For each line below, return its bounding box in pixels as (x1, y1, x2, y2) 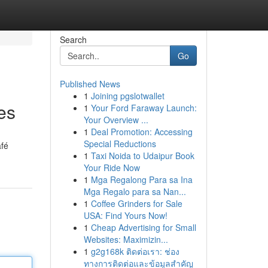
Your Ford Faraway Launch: (90, 102, 197, 114)
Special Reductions (83, 138, 156, 150)
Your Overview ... (83, 114, 148, 126)
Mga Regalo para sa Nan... (83, 185, 186, 197)
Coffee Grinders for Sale (90, 197, 182, 209)
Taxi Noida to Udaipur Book (90, 150, 194, 162)
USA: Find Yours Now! (83, 209, 167, 221)
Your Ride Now (83, 162, 140, 173)
